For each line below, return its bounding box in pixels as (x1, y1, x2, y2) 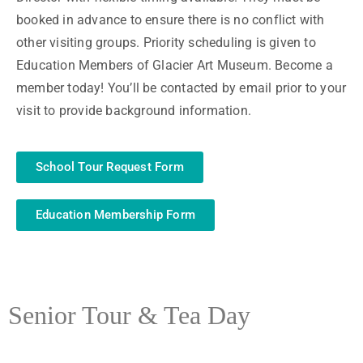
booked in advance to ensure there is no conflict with (16, 11, 325, 28)
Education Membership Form (36, 207, 195, 222)
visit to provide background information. (16, 102, 251, 118)
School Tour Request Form (36, 159, 184, 174)
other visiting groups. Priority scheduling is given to (16, 34, 316, 50)
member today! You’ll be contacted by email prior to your (16, 79, 347, 96)
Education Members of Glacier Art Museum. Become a (16, 57, 333, 73)
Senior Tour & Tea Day (8, 301, 250, 331)
